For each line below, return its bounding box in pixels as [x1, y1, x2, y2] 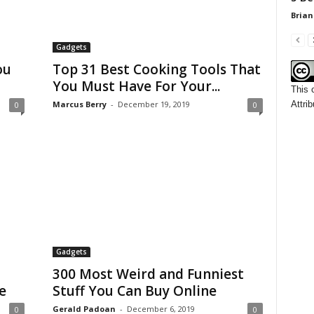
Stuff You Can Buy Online [52, 282, 217, 300]
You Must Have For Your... [52, 77, 220, 95]
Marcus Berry [52, 99, 107, 109]
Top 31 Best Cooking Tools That [52, 60, 261, 78]
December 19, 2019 [117, 99, 190, 109]
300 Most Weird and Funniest [52, 265, 244, 283]
